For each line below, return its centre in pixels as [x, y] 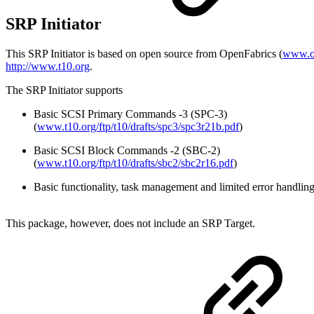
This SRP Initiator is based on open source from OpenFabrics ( [144, 53]
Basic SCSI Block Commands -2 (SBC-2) [127, 150]
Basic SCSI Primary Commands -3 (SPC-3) [130, 114]
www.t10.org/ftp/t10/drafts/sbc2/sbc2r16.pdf [135, 163]
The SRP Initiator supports [64, 90]
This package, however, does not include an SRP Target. [130, 223]
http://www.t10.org [48, 66]
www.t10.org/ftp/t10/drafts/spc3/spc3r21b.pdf [138, 126]
